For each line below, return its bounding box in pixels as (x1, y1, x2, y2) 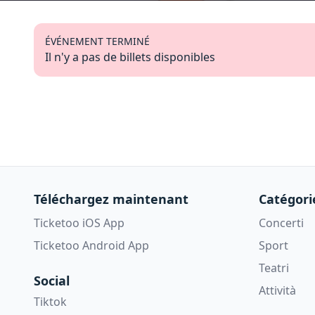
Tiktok (34, 293, 67, 309)
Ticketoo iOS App (34, 214, 124, 231)
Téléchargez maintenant (34, 190, 188, 207)
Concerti (259, 214, 304, 231)
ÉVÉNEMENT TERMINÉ (45, 34, 150, 48)
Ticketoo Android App (34, 237, 149, 253)
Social (34, 271, 70, 289)
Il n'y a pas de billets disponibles (45, 49, 215, 65)
